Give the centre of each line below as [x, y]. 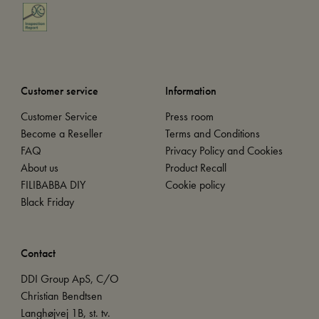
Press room [189, 117]
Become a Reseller [61, 134]
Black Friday [47, 202]
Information [191, 91]
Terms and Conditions [213, 134]
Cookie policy [195, 185]
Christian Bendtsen [61, 296]
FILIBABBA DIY [53, 185]
